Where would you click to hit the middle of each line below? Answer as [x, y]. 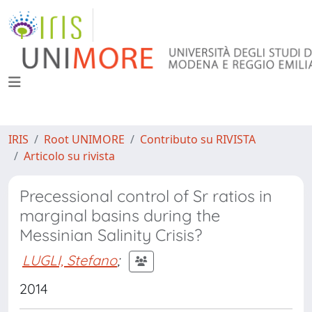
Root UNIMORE [84, 139]
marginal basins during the [120, 216]
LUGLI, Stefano [70, 260]
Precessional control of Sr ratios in [146, 196]
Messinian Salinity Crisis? [111, 235]
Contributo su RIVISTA [198, 139]
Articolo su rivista [69, 156]
